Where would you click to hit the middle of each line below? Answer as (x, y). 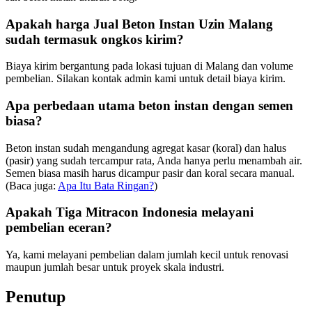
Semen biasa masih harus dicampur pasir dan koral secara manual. (150, 173)
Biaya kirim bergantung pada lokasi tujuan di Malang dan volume (149, 66)
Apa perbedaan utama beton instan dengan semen (149, 106)
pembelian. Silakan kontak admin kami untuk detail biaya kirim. (146, 79)
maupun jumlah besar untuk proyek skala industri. (115, 267)
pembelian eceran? (59, 228)
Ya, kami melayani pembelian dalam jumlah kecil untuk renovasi (147, 255)
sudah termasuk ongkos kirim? (95, 39)
